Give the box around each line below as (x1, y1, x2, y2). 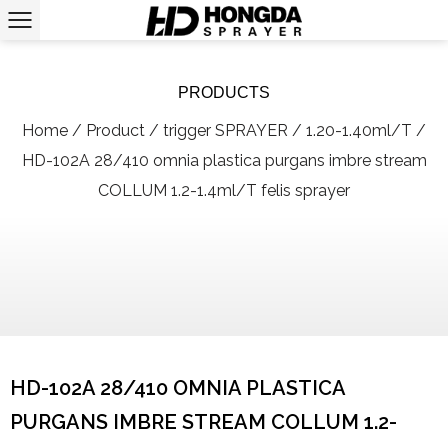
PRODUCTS (178, 83, 270, 101)
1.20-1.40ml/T (306, 120, 412, 140)
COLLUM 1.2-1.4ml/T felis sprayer (98, 180, 350, 200)
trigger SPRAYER (163, 120, 288, 140)
